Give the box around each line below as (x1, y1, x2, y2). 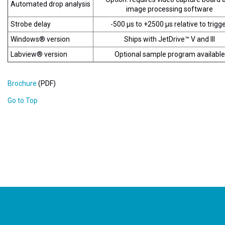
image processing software (126, 5, 213, 13)
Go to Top (8, 96, 38, 104)
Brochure (8, 79, 37, 87)
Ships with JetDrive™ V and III (124, 35, 215, 43)
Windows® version (11, 35, 70, 43)
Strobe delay (11, 20, 51, 28)
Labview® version (11, 50, 67, 58)
